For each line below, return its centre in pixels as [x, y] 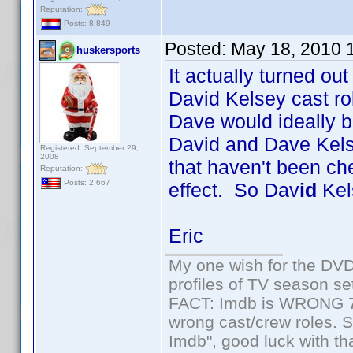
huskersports [108, 50]
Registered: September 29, [89, 148]
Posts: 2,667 [86, 183]
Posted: [198, 49]
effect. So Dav [234, 190]
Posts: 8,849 [86, 24]
